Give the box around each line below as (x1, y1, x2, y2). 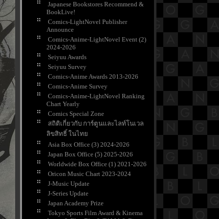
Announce (46, 26, 74, 34)
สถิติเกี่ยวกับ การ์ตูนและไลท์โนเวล (48, 120, 144, 128)
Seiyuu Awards (48, 53, 87, 61)
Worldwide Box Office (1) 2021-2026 (48, 160, 147, 168)
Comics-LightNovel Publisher (48, 18, 127, 26)
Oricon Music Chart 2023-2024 (48, 170, 131, 178)
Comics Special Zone (48, 110, 104, 118)
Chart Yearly (46, 100, 80, 108)
